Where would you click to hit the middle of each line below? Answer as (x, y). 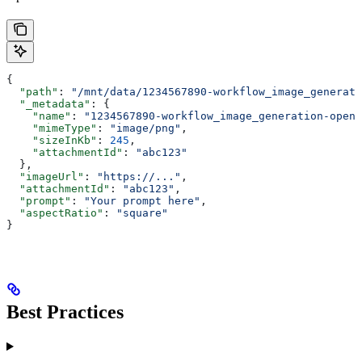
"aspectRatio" (55, 213)
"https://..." (139, 177)
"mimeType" (52, 128)
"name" (39, 116)
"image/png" (145, 128)
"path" (32, 92)
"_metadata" (48, 104)
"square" (142, 213)
